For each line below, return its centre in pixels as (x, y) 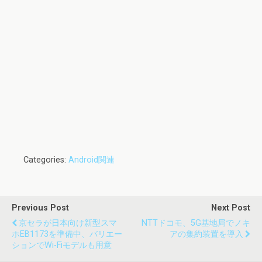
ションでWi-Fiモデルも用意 (62, 246)
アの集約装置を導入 (206, 235)
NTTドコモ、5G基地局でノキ (196, 223)
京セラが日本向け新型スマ (68, 223)
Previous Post (40, 208)
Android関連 (92, 160)
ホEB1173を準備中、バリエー (67, 235)
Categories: (46, 160)
